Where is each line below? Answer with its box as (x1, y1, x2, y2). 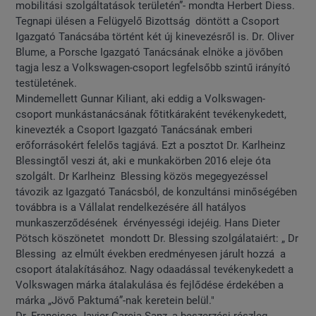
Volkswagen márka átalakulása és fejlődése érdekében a (16, 279, 287, 292)
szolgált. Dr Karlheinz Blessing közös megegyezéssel (16, 170, 269, 183)
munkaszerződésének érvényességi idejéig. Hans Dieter (16, 217, 281, 230)
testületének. (16, 77, 78, 90)
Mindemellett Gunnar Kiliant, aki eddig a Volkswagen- (16, 92, 266, 106)
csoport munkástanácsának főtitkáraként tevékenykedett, (16, 108, 287, 121)
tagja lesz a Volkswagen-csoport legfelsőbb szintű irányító (16, 61, 291, 75)
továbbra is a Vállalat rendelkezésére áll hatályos (16, 201, 247, 214)
